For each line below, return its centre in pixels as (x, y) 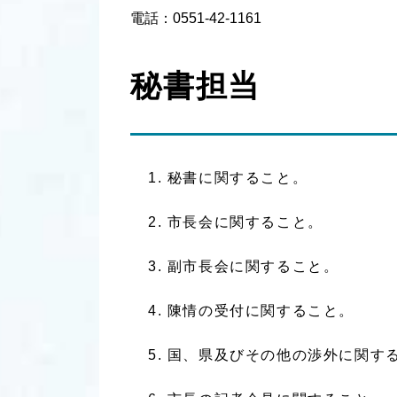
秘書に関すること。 (237, 178)
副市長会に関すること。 (253, 266)
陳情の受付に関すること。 (261, 311)
